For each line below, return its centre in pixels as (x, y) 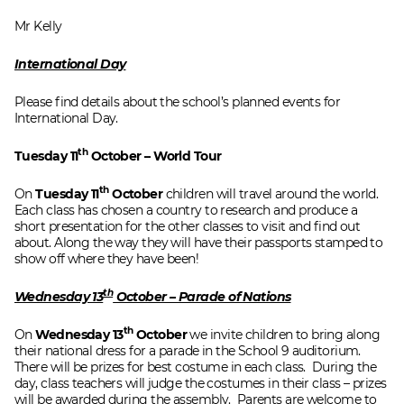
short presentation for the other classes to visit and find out (188, 226)
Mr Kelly (38, 26)
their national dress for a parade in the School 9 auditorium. (188, 350)
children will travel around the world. (271, 193)
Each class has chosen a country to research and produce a (186, 210)
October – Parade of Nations (202, 296)
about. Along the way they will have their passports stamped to (199, 242)
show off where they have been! (107, 258)
